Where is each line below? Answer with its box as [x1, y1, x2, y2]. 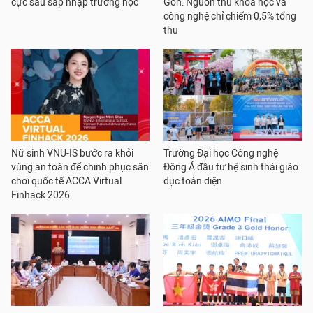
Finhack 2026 [11, 189, 70, 201]
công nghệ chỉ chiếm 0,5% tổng [163, 10, 296, 22]
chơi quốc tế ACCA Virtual [11, 175, 122, 187]
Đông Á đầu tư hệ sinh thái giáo [163, 161, 298, 173]
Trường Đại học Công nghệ [163, 147, 278, 159]
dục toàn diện [163, 175, 222, 187]
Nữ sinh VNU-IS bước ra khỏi [11, 147, 133, 159]
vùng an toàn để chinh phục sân [11, 161, 149, 173]
